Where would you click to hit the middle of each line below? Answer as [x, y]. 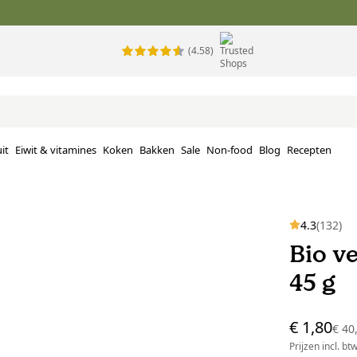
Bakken [157, 150]
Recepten [309, 150]
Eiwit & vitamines [56, 150]
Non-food [229, 150]
